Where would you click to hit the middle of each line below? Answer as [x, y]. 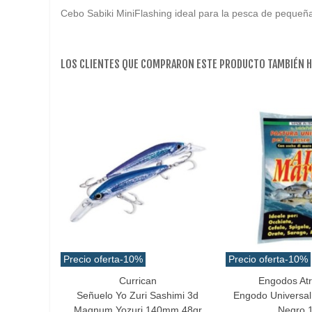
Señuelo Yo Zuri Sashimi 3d [138, 295]
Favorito [109, 280]
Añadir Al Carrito [273, 280]
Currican [138, 280]
